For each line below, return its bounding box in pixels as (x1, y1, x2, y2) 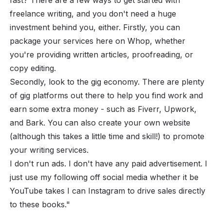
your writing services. (10, 145, 89, 155)
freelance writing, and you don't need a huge (10, 8, 176, 18)
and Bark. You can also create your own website (10, 117, 190, 127)
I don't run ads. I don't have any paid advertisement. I (10, 158, 207, 168)
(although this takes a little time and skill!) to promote (10, 131, 204, 141)
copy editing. (10, 63, 56, 73)
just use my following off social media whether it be (10, 172, 199, 182)
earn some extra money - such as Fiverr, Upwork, (10, 104, 197, 114)
